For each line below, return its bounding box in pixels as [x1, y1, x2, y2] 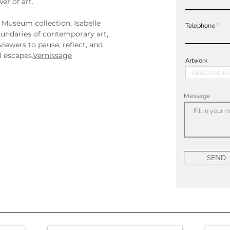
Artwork [185, 57, 208, 65]
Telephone [185, 22, 216, 30]
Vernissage [33, 51, 72, 61]
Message [184, 92, 210, 100]
